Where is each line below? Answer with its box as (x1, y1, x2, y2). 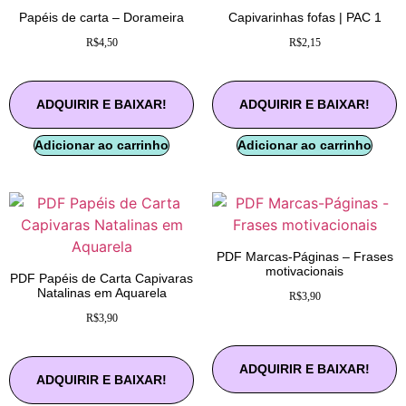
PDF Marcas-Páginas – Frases (216, 248, 393, 264)
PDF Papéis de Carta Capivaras (10, 270, 193, 285)
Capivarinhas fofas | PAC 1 (227, 9, 382, 24)
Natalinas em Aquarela (36, 285, 167, 300)
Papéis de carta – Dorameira (19, 9, 184, 24)
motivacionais (266, 263, 343, 278)
